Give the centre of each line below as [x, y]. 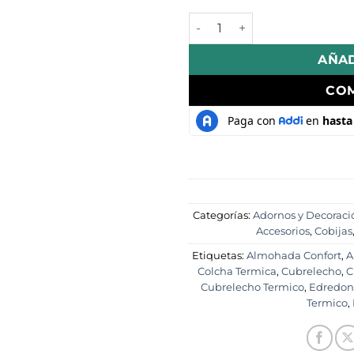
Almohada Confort [294, 255]
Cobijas [333, 231]
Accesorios [283, 231]
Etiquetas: [219, 255]
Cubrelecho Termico [252, 287]
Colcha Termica [237, 271]
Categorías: [222, 215]
